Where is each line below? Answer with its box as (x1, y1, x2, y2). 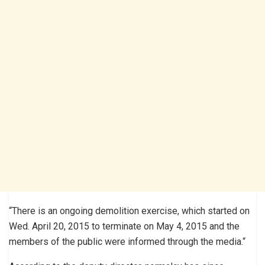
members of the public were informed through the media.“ (9, 235, 245, 247)
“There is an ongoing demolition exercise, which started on (9, 205, 250, 216)
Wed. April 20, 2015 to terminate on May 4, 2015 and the (9, 220, 240, 232)
